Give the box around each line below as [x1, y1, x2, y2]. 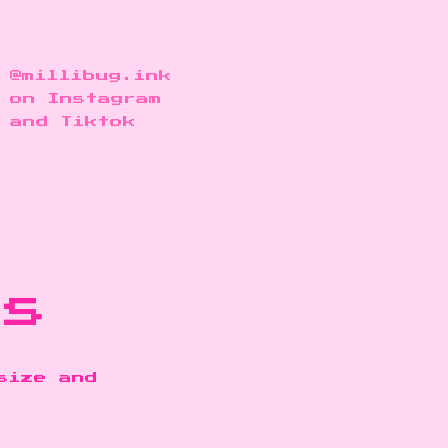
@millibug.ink [10, 70, 172, 82]
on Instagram [10, 93, 162, 105]
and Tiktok [10, 116, 136, 128]
